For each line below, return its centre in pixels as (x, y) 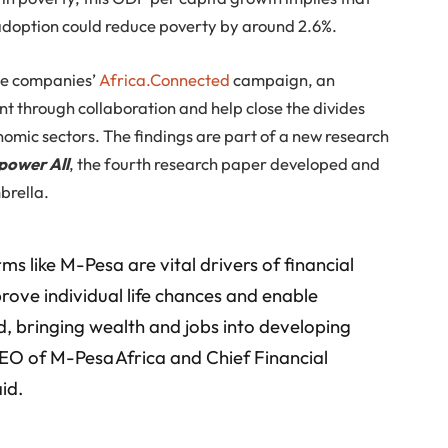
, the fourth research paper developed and (225, 163)
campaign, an (283, 79)
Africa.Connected (165, 79)
